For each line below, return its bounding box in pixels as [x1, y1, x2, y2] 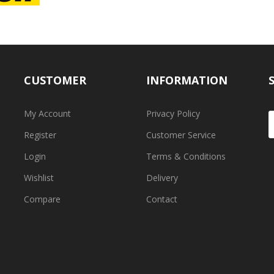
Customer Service [146, 129, 216, 141]
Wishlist [24, 172, 54, 184]
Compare [24, 193, 61, 206]
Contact [146, 193, 177, 206]
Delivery [146, 172, 178, 184]
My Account [24, 108, 71, 120]
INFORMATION [146, 73, 228, 88]
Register [24, 129, 56, 141]
